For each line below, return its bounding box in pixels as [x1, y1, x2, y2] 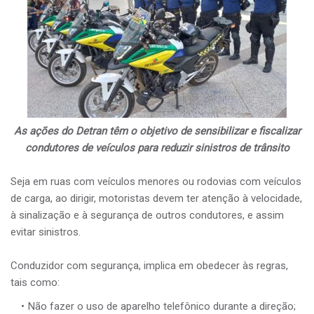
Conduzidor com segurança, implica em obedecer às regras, [11, 259, 288, 272]
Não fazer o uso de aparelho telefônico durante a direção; [28, 299, 296, 313]
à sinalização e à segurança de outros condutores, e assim [11, 208, 284, 221]
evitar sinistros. [11, 225, 81, 238]
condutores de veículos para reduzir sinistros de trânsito [25, 141, 289, 154]
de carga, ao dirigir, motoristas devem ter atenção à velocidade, [11, 191, 302, 205]
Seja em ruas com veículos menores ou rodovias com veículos [11, 175, 301, 188]
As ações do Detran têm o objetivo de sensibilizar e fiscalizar [13, 124, 301, 137]
